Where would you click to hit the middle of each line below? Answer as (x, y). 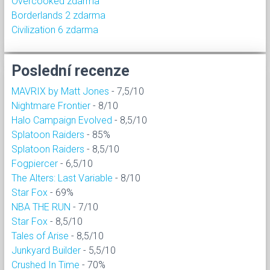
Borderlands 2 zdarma (58, 15)
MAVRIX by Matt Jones (60, 91)
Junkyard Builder (46, 250)
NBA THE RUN (41, 207)
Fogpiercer (35, 163)
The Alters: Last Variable (62, 178)
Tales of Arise (40, 236)
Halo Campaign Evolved (62, 120)
